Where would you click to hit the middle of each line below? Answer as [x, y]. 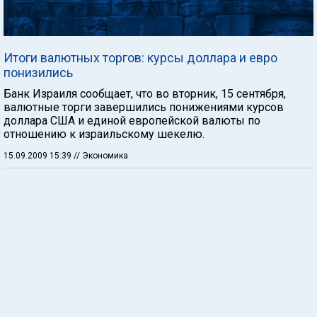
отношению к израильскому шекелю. [104, 134]
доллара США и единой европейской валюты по [132, 121]
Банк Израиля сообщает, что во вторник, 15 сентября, [145, 94]
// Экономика [101, 156]
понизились [38, 73]
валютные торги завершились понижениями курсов [144, 107]
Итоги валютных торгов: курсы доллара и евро [140, 58]
